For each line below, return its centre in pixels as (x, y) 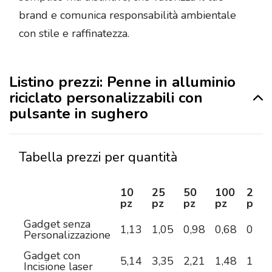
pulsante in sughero (79, 114)
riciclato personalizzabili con (106, 98)
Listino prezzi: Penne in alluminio (122, 82)
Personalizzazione (67, 235)
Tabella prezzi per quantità (98, 157)
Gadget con (52, 256)
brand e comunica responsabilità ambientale (127, 15)
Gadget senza (57, 224)
